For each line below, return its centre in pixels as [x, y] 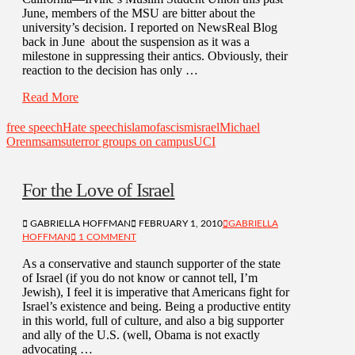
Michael [240, 127]
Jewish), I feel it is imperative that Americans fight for [156, 292]
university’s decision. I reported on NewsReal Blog [150, 27]
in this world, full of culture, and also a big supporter [153, 321]
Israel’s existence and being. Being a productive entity [157, 307]
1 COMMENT [106, 237]
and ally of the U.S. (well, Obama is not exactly [141, 335]
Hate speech [93, 127]
